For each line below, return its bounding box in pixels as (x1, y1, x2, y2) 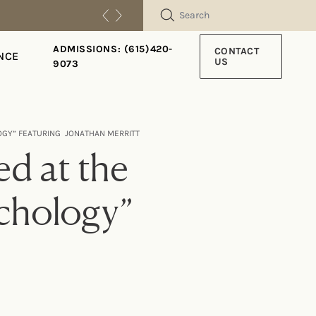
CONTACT (214, 45, 260, 57)
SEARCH (166, 6, 207, 19)
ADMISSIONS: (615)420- (52, 43, 173, 55)
